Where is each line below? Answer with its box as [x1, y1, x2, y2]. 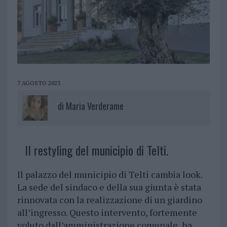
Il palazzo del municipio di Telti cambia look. [17, 168, 202, 181]
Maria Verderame [65, 99, 124, 113]
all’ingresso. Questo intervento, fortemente [17, 206, 197, 219]
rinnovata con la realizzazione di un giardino [17, 194, 202, 206]
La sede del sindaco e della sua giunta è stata [17, 181, 201, 194]
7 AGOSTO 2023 [17, 79, 60, 87]
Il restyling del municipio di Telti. [24, 141, 168, 160]
